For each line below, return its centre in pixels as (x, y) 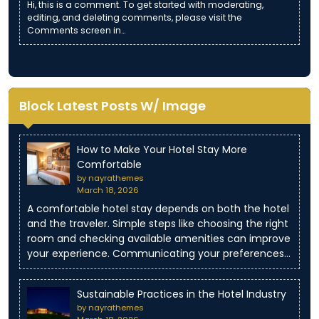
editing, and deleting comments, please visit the (135, 18)
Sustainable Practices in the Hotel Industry (182, 294)
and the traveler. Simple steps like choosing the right (158, 224)
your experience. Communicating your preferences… (159, 254)
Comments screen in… (76, 31)
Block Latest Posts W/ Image (113, 106)
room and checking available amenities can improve (159, 239)
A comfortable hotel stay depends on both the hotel (158, 209)
